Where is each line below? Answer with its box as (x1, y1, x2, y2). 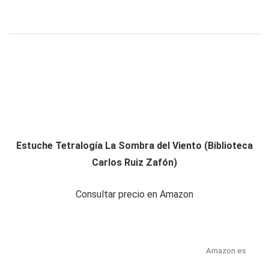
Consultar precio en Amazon (76, 189, 193, 201)
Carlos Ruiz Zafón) (92, 157, 177, 169)
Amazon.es (205, 246, 246, 256)
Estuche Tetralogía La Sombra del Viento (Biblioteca (16, 140, 253, 152)
